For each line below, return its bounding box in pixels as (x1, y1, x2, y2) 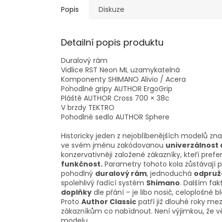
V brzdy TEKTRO (61, 103, 114, 113)
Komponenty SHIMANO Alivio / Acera (61, 74, 186, 85)
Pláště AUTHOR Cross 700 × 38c (61, 93, 169, 104)
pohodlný (61, 168, 95, 179)
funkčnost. (61, 159, 103, 169)
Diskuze (99, 4, 124, 15)
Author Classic (81, 197, 136, 207)
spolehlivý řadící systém (61, 178, 146, 188)
